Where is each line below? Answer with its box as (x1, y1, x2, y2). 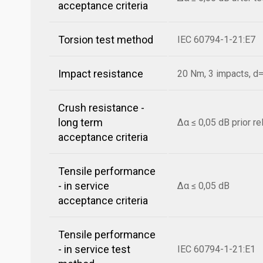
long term (58, 116, 103, 129)
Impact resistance (58, 68, 143, 80)
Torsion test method (58, 33, 153, 46)
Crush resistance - (58, 102, 144, 114)
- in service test (58, 243, 130, 255)
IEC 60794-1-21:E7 (177, 34, 255, 45)
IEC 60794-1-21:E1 (177, 244, 255, 255)
